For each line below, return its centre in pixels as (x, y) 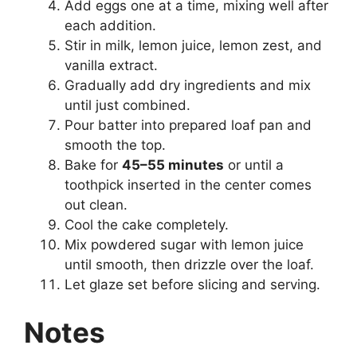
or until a (254, 165)
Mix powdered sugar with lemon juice (184, 245)
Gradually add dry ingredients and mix (188, 86)
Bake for (93, 165)
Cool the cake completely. (147, 225)
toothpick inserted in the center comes (188, 185)
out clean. (96, 205)
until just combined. (127, 106)
